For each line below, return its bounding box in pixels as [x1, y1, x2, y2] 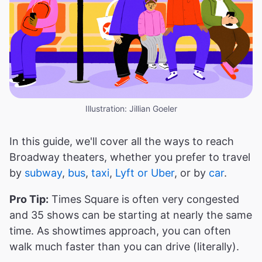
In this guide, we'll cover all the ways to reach [9, 135, 234, 147]
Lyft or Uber [115, 166, 174, 179]
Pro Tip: [9, 192, 49, 205]
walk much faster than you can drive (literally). [9, 240, 239, 253]
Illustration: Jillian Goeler [85, 103, 177, 113]
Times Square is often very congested [49, 192, 239, 205]
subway [25, 166, 62, 179]
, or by [174, 166, 209, 179]
